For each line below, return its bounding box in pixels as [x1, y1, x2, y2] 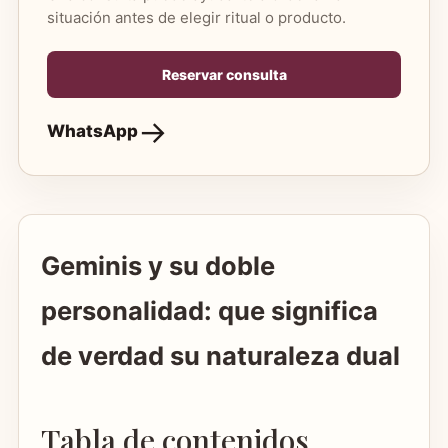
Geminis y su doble [41, 249, 275, 281]
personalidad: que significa [41, 294, 378, 326]
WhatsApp [47, 121, 138, 142]
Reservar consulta [161, 65, 287, 83]
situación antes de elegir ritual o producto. [47, 7, 346, 27]
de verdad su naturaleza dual [41, 339, 400, 371]
